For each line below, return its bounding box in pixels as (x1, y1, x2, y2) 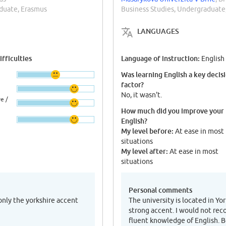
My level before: (121, 127, 174, 136)
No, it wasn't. (121, 91, 162, 99)
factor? (121, 80, 144, 89)
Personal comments (129, 186, 192, 195)
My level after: (121, 147, 168, 156)
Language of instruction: (121, 54, 201, 63)
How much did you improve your (121, 106, 224, 116)
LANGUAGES (137, 27, 179, 36)
